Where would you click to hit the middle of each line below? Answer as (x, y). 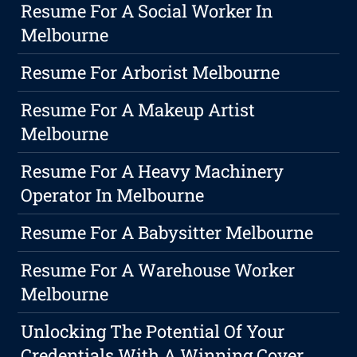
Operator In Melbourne (113, 195)
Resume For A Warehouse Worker (158, 270)
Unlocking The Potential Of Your (153, 331)
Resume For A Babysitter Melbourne (167, 233)
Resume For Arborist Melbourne (151, 73)
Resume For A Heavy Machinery (153, 171)
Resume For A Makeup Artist (138, 110)
